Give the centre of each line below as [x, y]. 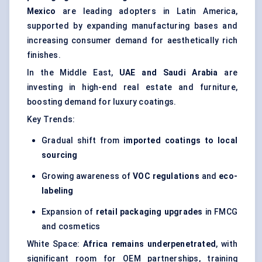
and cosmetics [71, 227]
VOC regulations [166, 176]
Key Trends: [51, 120]
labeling [58, 191]
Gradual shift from [83, 141]
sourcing [60, 155]
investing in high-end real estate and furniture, [132, 87]
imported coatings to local [180, 141]
